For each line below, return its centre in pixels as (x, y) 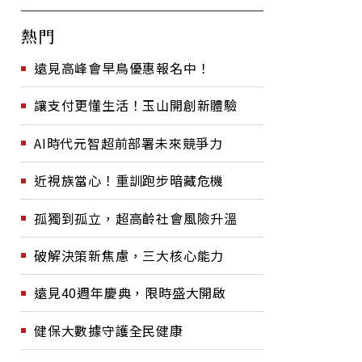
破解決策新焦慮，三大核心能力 (129, 255)
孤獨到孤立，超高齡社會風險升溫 (136, 218)
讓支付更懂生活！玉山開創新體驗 (136, 105)
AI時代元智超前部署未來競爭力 (128, 143)
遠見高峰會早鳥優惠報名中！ (122, 68)
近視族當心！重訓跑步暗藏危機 (129, 181)
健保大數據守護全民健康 (109, 330)
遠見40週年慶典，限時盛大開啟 (130, 293)
